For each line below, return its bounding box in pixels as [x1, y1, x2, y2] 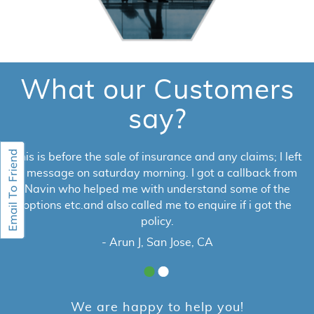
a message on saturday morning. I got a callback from [17, 168, 297, 179]
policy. [140, 216, 174, 227]
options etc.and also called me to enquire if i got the [22, 200, 292, 211]
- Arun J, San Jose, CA [101, 237, 213, 248]
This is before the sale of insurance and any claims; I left [12, 151, 302, 163]
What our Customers [20, 76, 294, 104]
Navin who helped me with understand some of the [24, 184, 290, 195]
